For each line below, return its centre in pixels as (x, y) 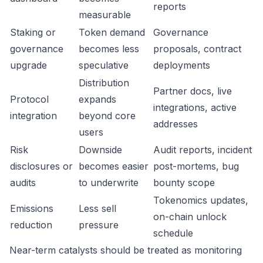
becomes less (109, 49)
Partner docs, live (193, 91)
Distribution (104, 83)
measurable (105, 15)
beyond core (107, 116)
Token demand (112, 32)
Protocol (29, 99)
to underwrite (109, 183)
